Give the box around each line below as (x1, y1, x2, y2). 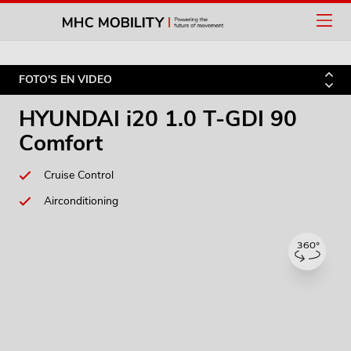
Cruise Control (44, 168, 114, 183)
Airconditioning (44, 194, 118, 208)
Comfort (19, 128, 103, 158)
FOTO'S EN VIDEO (19, 72, 112, 87)
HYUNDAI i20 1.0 (19, 104, 203, 134)
